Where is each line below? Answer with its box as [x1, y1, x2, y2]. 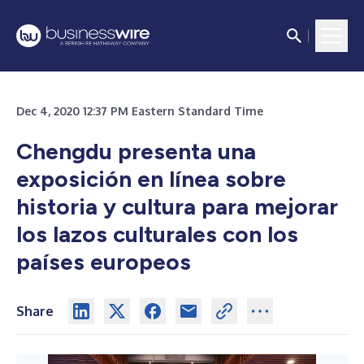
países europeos [16, 248, 191, 275]
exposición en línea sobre [16, 165, 286, 193]
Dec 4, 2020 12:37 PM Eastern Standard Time [16, 104, 263, 118]
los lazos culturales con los [16, 220, 298, 248]
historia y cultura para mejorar [16, 193, 338, 220]
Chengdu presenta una [16, 137, 256, 165]
